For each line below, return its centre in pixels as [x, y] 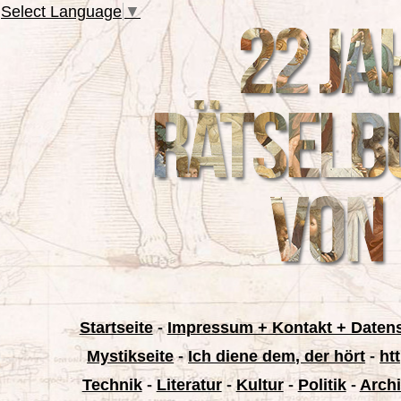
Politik [322, 385]
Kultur [260, 385]
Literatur [189, 385]
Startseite [116, 328]
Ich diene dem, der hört [277, 356]
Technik [112, 385]
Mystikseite [131, 356]
